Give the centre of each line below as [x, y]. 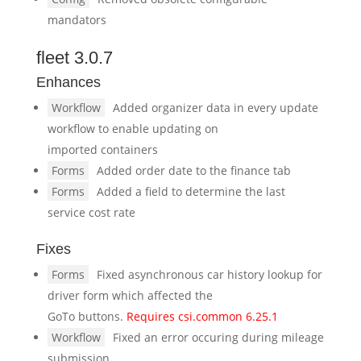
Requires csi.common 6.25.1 [202, 316]
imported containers [102, 149]
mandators [77, 20]
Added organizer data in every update [215, 108]
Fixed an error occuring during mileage [218, 337]
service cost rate [91, 212]
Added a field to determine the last [191, 191]
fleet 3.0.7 [74, 58]
